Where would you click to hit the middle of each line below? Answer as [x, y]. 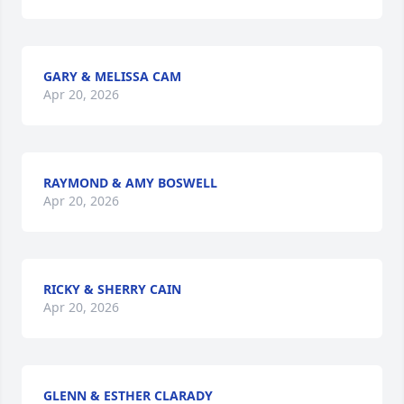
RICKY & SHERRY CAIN [112, 289]
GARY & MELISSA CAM [112, 76]
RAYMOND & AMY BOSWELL [130, 183]
